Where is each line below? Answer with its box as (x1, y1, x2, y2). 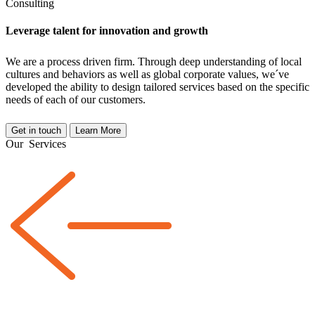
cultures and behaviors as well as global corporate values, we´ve (6, 68, 289, 81)
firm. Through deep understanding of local (114, 56, 302, 68)
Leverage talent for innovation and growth (6, 25, 208, 37)
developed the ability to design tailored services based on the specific (6, 81, 309, 94)
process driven (47, 56, 114, 68)
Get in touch (11, 125, 61, 136)
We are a (6, 56, 47, 68)
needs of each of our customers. (6, 94, 146, 106)
